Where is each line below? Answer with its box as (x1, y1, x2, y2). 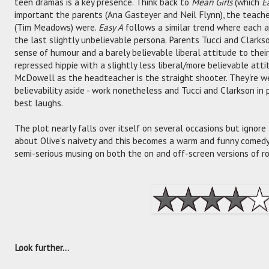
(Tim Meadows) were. (14, 20, 98, 33)
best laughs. (14, 96, 63, 109)
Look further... (14, 241, 69, 253)
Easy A (98, 20, 123, 33)
